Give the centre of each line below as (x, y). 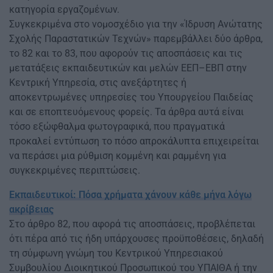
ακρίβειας (31, 210)
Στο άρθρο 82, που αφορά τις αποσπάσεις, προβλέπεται (132, 224)
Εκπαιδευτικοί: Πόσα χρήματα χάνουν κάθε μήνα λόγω (130, 195)
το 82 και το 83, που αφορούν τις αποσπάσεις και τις (126, 54)
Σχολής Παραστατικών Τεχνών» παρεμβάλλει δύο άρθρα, (136, 39)
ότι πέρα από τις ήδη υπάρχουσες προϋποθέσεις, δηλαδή (136, 239)
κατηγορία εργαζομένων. (64, 10)
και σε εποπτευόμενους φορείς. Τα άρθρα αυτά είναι (126, 112)
